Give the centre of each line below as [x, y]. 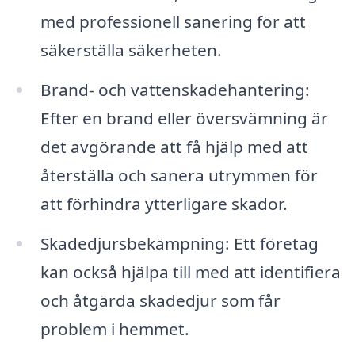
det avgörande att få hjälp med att [174, 146]
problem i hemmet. [115, 328]
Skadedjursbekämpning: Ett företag [179, 243]
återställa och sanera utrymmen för [179, 175]
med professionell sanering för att [173, 21]
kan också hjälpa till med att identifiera [190, 271]
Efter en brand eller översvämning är [184, 118]
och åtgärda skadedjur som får [160, 300]
